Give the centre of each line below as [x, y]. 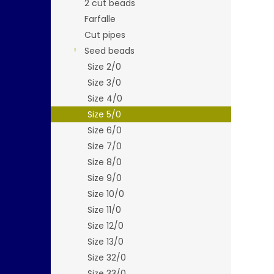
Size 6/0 [105, 130]
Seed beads [109, 51]
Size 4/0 [105, 98]
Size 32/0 [107, 257]
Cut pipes [105, 35]
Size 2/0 [104, 67]
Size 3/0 [104, 83]
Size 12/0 [106, 226]
